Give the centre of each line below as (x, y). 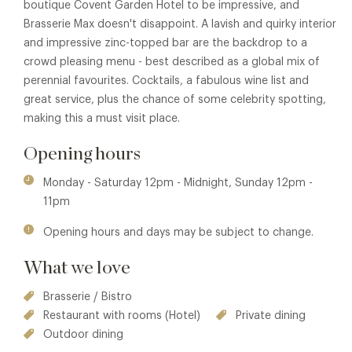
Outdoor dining (83, 335)
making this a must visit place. (102, 119)
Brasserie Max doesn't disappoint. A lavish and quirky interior (180, 25)
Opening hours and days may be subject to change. (178, 233)
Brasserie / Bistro (88, 297)
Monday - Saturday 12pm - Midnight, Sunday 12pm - (178, 183)
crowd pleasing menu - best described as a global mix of (172, 62)
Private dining (271, 316)
